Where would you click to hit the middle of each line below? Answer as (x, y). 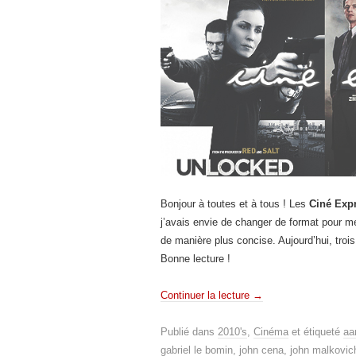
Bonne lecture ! (195, 258)
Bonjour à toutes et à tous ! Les (235, 203)
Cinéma (271, 331)
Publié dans (189, 331)
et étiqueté (316, 331)
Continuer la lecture (207, 295)
